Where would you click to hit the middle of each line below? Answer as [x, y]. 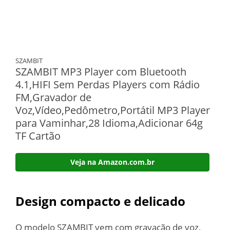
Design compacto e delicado [100, 201]
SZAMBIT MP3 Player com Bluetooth [101, 71]
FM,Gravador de [53, 97]
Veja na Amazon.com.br [112, 162]
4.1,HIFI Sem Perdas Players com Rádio [108, 84]
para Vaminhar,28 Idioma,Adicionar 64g [109, 123]
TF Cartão [38, 136]
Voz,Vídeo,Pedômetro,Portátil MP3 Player [113, 110]
